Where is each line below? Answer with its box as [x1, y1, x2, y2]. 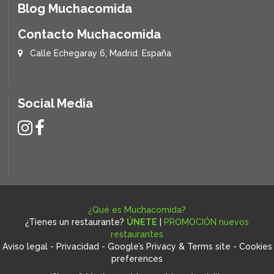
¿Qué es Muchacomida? [88, 204, 186, 215]
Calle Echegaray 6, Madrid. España [30, 48, 172, 58]
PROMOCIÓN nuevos [164, 217, 249, 227]
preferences [111, 253, 163, 264]
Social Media [18, 95, 94, 111]
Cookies [239, 241, 272, 251]
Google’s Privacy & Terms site [107, 241, 231, 251]
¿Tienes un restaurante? [25, 217, 127, 227]
